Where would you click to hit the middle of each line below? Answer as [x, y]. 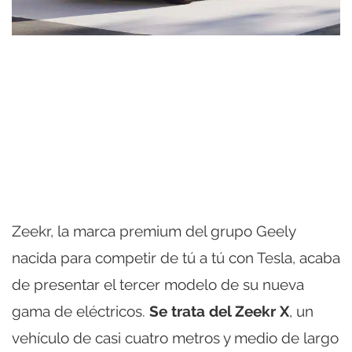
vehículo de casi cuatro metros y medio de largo [175, 338]
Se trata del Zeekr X [219, 312]
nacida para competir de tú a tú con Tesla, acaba [176, 258]
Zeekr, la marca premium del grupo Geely [154, 231]
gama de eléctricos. [81, 312]
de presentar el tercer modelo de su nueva [158, 285]
